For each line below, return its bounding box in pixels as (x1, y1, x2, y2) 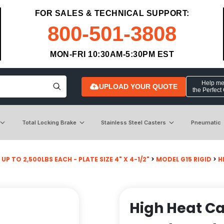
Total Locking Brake (21, 118, 76, 126)
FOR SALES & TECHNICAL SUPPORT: (34, 9, 189, 17)
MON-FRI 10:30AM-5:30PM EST (50, 50, 174, 58)
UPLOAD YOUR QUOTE (98, 82, 177, 90)
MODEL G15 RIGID (156, 154, 211, 163)
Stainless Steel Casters (101, 118, 166, 126)
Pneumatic (190, 118, 221, 126)
